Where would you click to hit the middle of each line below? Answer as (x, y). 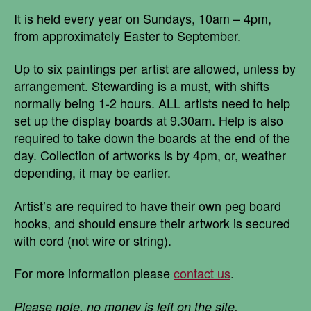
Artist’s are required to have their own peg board (148, 205)
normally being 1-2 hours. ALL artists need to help (152, 103)
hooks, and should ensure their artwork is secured (152, 222)
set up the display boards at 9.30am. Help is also (149, 120)
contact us (202, 273)
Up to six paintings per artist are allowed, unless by (155, 68)
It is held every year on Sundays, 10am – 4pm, (143, 18)
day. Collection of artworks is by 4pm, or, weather (150, 155)
